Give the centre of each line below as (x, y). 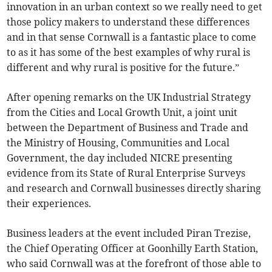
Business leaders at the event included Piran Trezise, (129, 233)
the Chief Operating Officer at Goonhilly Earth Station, (133, 249)
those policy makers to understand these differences (128, 22)
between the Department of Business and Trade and (128, 128)
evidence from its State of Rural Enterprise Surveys (126, 173)
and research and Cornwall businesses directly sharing (134, 189)
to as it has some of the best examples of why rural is (129, 53)
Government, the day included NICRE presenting (120, 158)
